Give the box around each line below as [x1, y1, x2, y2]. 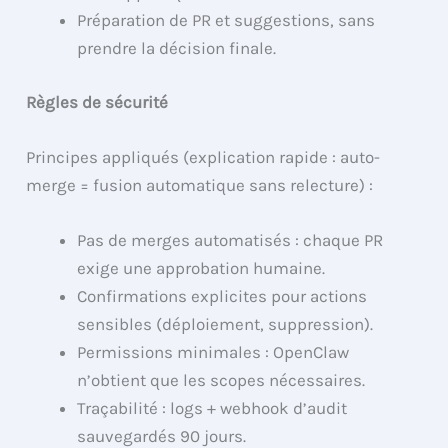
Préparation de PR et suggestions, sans [77, 10, 376, 31]
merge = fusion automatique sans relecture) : [26, 175, 374, 196]
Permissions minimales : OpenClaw [77, 342, 350, 363]
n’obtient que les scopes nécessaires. [77, 370, 366, 391]
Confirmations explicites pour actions [77, 286, 368, 307]
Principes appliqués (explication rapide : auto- [26, 147, 381, 168]
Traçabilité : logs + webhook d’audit [77, 398, 348, 419]
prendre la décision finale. [77, 38, 277, 59]
